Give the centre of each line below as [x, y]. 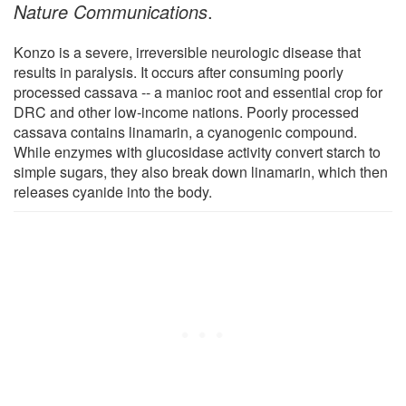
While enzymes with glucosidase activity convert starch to [197, 151]
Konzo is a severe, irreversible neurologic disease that [187, 52]
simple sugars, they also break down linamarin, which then [201, 171]
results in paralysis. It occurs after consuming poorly [179, 72]
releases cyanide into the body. [113, 191]
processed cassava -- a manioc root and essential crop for [198, 92]
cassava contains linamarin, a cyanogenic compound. [185, 131]
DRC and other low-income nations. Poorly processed [186, 111]
